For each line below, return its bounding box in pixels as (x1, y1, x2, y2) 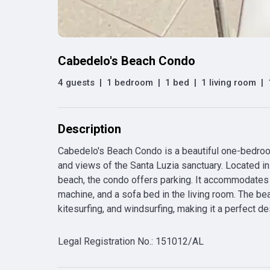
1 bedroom (107, 77, 153, 89)
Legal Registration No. (58, 236, 151, 248)
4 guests (58, 77, 95, 89)
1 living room (201, 77, 256, 89)
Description (58, 122, 121, 137)
